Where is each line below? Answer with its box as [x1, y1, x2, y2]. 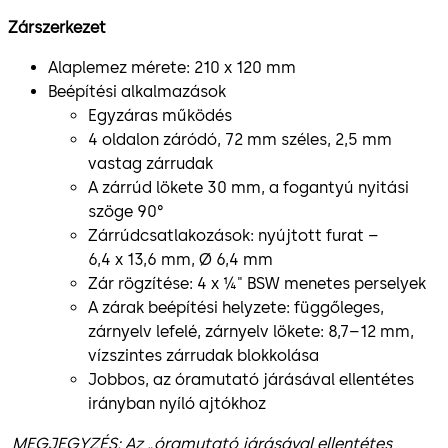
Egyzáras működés [88, 105, 232, 125]
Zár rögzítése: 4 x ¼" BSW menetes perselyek [88, 273, 426, 293]
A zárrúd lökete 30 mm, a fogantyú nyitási [88, 177, 409, 197]
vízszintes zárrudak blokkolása [88, 345, 319, 365]
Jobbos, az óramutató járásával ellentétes [88, 369, 414, 389]
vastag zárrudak [88, 153, 213, 173]
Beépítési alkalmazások [48, 81, 226, 101]
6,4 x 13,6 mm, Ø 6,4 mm [88, 249, 273, 269]
